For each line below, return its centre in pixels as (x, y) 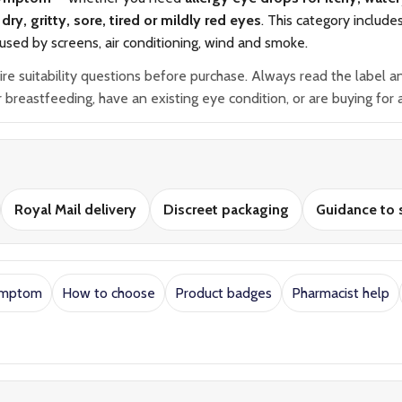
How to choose (109, 293)
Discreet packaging (226, 210)
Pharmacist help (341, 293)
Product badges (223, 293)
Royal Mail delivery (75, 210)
